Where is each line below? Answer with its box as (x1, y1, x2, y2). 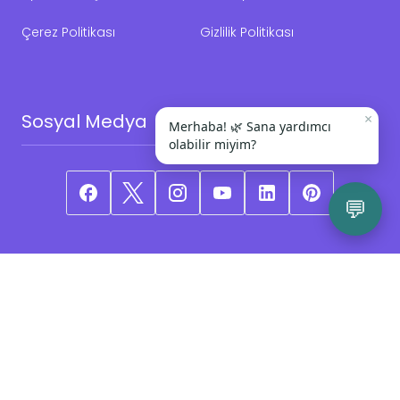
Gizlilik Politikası (200, 23, 294, 42)
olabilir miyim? (169, 136, 256, 153)
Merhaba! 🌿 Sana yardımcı (169, 118, 331, 135)
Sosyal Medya (21, 109, 147, 135)
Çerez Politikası (21, 23, 115, 42)
